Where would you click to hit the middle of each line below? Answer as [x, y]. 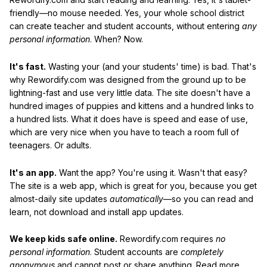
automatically [136, 198]
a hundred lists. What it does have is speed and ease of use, [129, 119]
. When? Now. [117, 39]
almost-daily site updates [60, 198]
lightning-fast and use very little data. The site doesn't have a [130, 92]
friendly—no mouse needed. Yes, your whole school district [127, 13]
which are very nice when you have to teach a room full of [124, 132]
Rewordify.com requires [167, 239]
